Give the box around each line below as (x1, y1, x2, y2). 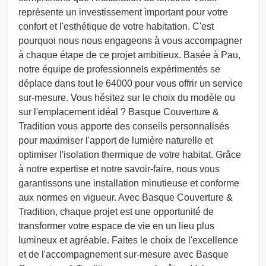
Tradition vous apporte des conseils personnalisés (18, 121, 229, 131)
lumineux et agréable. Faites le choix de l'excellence (18, 235, 238, 245)
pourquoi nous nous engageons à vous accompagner (18, 36, 242, 46)
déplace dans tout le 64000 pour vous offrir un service (18, 78, 243, 88)
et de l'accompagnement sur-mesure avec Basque (18, 249, 229, 259)
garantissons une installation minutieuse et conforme (18, 178, 239, 188)
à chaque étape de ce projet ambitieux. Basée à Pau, (18, 50, 240, 60)
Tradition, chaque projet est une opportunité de (18, 207, 214, 217)
